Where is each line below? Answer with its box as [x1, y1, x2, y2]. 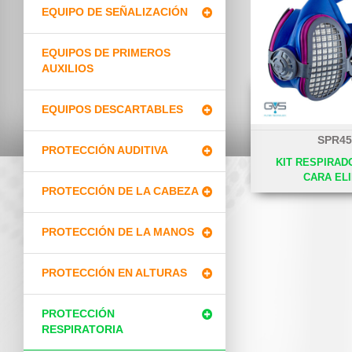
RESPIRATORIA [41, 324, 123, 335]
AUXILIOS [41, 63, 93, 75]
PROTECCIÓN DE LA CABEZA [41, 185, 199, 197]
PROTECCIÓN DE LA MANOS [41, 226, 194, 238]
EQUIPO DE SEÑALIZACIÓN [41, 6, 188, 18]
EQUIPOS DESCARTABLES [41, 104, 183, 115]
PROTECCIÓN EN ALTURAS [41, 267, 187, 279]
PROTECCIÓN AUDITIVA [41, 145, 168, 156]
